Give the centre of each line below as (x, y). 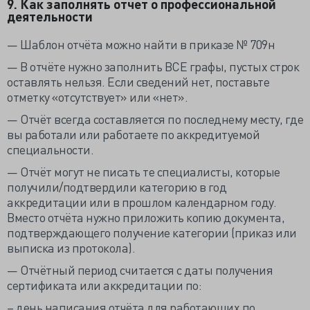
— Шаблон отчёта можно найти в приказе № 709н (141, 44)
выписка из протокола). (71, 247)
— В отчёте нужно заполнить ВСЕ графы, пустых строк (153, 66)
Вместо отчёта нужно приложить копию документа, (146, 217)
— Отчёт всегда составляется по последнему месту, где (155, 119)
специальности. (50, 149)
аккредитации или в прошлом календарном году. (142, 202)
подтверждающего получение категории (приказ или (152, 232)
